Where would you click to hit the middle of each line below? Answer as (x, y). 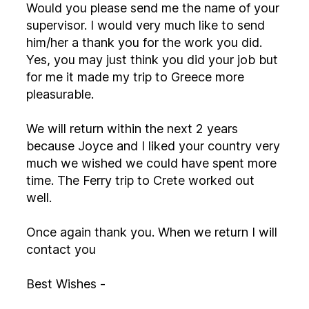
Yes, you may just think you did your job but (152, 60)
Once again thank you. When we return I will (60, 232)
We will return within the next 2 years (97, 129)
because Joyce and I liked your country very (153, 146)
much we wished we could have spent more (104, 163)
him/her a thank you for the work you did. (54, 42)
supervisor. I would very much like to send (146, 25)
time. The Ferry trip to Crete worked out (140, 180)
